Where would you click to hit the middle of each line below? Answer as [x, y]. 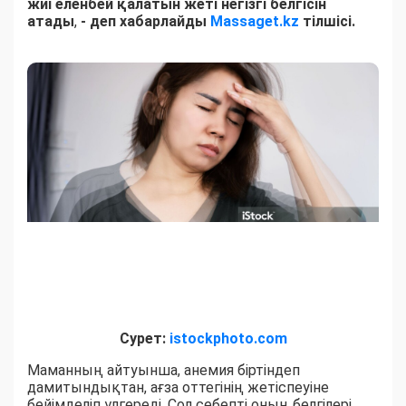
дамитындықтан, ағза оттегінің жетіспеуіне [178, 387]
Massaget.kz [255, 22]
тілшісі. [327, 22]
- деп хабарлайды [145, 22]
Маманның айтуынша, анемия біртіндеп [164, 370]
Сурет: [144, 338]
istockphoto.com [228, 338]
